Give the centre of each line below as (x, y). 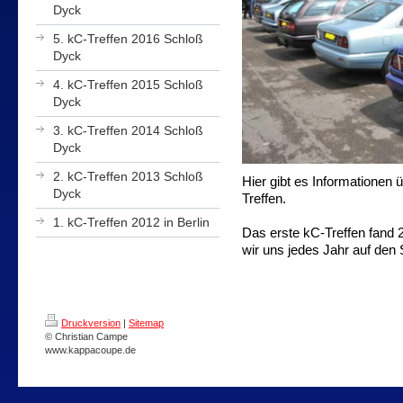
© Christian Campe (86, 336)
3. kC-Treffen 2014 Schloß (128, 130)
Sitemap (146, 322)
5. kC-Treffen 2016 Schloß (128, 39)
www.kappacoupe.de (90, 349)
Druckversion (91, 322)
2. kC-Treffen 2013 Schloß (128, 176)
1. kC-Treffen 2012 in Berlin (131, 222)
